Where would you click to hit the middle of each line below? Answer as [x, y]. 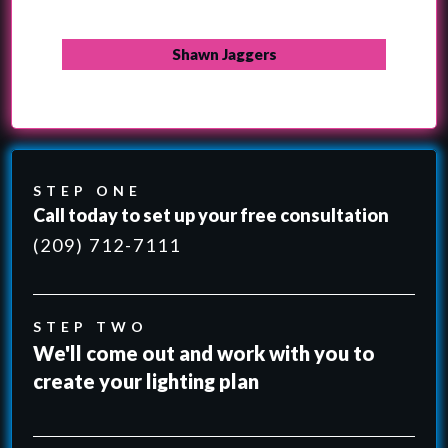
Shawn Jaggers [224, 54]
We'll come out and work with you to [204, 352]
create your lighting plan [146, 380]
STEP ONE [87, 190]
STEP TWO [90, 326]
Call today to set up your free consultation [211, 214]
